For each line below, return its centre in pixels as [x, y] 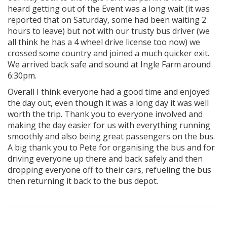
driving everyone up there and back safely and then [105, 159]
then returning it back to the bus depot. [83, 181]
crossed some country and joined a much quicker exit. [108, 53]
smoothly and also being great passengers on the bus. [111, 136]
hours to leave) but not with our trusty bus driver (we [109, 31]
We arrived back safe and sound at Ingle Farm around [109, 64]
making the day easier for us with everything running [109, 125]
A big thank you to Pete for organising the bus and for [111, 147]
